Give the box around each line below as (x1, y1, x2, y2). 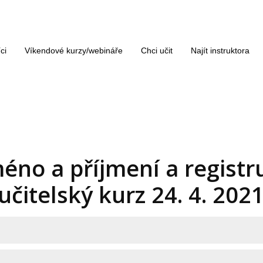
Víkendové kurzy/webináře (25, 46, 123, 56)
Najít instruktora (191, 46, 249, 56)
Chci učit (141, 46, 173, 56)
